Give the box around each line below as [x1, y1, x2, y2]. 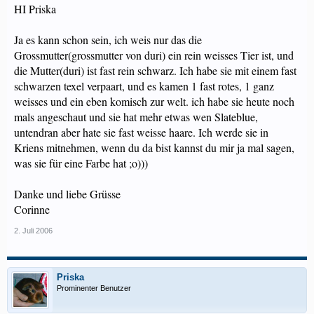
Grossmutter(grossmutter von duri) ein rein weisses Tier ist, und [14, 48, 294, 62]
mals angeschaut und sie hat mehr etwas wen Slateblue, [14, 109, 258, 124]
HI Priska [14, 1, 56, 16]
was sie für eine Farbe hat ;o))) [14, 156, 148, 170]
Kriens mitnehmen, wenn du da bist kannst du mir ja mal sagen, [14, 140, 294, 155]
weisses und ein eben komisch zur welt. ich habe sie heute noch [14, 94, 294, 109]
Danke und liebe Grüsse [14, 186, 121, 201]
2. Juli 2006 [14, 226, 53, 235]
